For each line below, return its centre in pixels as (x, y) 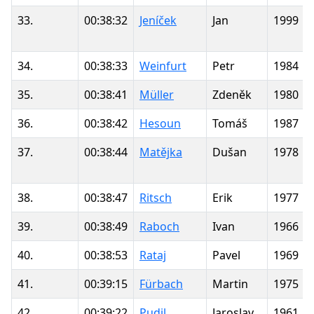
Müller (157, 94)
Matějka (161, 152)
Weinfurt (163, 66)
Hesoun (160, 123)
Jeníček (158, 20)
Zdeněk (232, 94)
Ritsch (156, 197)
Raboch (159, 226)
